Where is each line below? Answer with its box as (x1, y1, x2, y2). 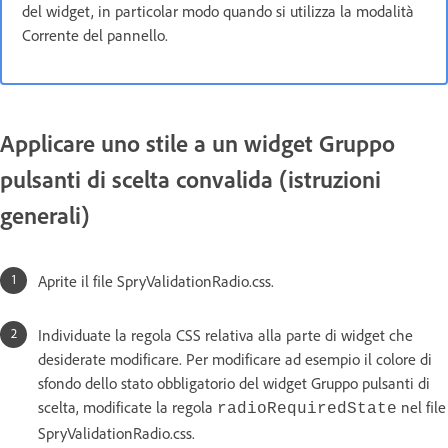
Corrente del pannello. (22, 24, 168, 45)
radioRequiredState (217, 399, 397, 418)
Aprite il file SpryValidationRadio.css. (38, 270, 274, 291)
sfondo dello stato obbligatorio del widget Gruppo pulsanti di (38, 372, 430, 393)
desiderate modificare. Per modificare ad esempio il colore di (38, 348, 432, 369)
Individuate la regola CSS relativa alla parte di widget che (38, 324, 413, 345)
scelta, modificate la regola (38, 396, 217, 417)
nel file (397, 396, 446, 417)
